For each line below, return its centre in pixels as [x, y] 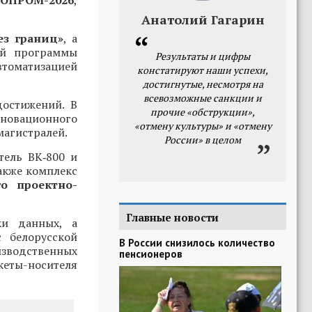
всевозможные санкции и [203, 98]
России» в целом [203, 140]
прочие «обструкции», [203, 112]
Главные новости [172, 217]
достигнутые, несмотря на [203, 84]
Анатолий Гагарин [203, 19]
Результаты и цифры [203, 56]
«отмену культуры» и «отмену [203, 126]
